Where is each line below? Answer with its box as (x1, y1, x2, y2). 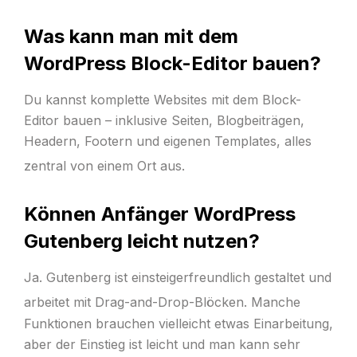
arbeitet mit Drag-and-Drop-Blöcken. (23, 294, 247, 311)
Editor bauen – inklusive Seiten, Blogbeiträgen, (23, 112, 304, 129)
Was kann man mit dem (23, 25, 238, 49)
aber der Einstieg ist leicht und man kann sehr (23, 335, 300, 352)
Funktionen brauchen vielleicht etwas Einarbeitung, (23, 315, 333, 331)
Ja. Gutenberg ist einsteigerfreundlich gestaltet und (23, 269, 331, 286)
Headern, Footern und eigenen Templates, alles (23, 133, 312, 150)
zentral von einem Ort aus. (23, 158, 185, 175)
